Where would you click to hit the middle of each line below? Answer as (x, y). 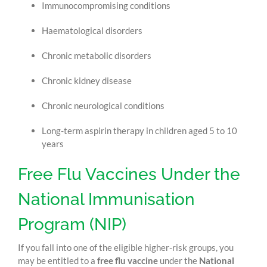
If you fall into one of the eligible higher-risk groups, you (125, 247)
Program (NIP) (72, 224)
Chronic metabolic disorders (96, 55)
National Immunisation (106, 199)
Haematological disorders (92, 30)
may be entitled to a (57, 260)
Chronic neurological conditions (103, 105)
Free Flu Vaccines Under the (129, 174)
